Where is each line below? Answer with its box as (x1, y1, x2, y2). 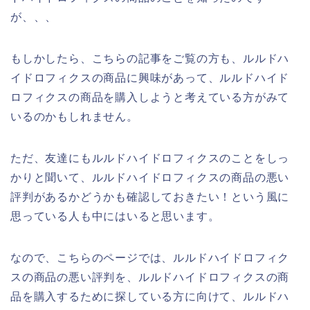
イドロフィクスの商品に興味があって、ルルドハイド (10, 71, 290, 84)
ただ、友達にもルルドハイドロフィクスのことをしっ (10, 152, 290, 164)
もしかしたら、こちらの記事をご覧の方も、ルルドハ (10, 52, 290, 64)
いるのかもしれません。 (10, 110, 138, 122)
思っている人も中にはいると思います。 (10, 210, 220, 222)
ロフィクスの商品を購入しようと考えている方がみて (10, 91, 290, 103)
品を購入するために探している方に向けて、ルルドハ (10, 290, 290, 302)
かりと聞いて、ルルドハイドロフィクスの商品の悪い (10, 171, 290, 183)
